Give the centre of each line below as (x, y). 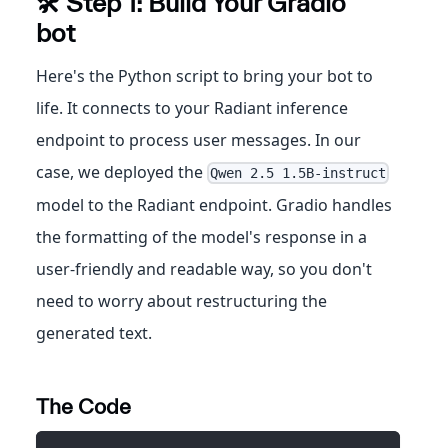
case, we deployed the (121, 171)
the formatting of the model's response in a (201, 236)
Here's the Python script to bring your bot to (204, 75)
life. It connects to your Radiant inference (192, 107)
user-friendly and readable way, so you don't (204, 268)
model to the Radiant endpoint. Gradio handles (214, 204)
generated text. (94, 332)
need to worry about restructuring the (181, 300)
